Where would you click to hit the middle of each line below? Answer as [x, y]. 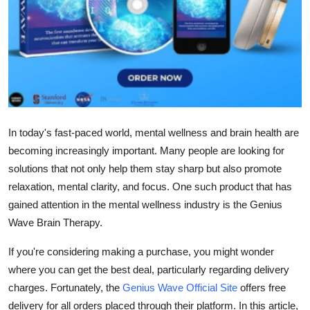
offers [253, 287]
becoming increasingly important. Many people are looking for [146, 150]
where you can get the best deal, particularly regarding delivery [149, 269]
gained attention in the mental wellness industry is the [129, 204]
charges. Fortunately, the [65, 287]
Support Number [54, 80]
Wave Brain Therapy [54, 222]
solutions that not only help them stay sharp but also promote [145, 168]
